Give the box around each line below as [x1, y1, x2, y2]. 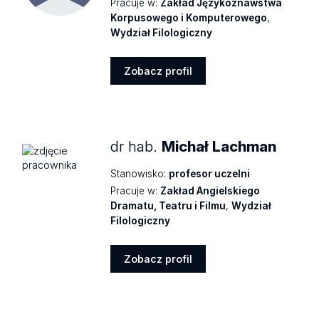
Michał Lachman [162, 137, 277, 155]
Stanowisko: [110, 168, 167, 180]
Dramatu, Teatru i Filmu [110, 199, 226, 211]
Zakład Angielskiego [160, 184, 261, 197]
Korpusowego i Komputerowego [110, 12, 268, 24]
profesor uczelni [169, 168, 251, 180]
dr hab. [110, 137, 162, 155]
